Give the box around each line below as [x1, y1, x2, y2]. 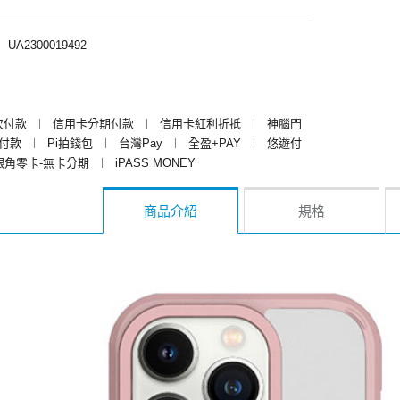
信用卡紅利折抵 [160, 116, 241, 130]
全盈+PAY [188, 136, 241, 150]
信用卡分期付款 [53, 116, 134, 130]
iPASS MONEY [115, 155, 196, 170]
